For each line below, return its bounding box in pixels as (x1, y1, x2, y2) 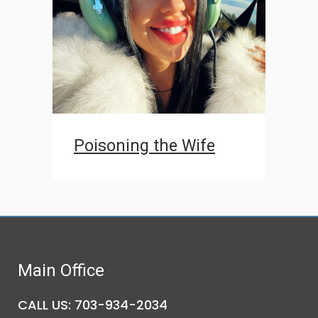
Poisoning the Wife (74, 136, 215, 155)
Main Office (18, 261, 104, 281)
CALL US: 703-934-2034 (18, 296, 168, 314)
